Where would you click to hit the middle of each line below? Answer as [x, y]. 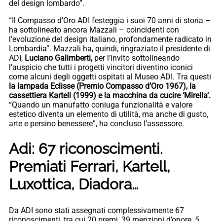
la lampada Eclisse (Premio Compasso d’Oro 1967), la [102, 86]
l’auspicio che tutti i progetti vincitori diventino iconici [101, 67]
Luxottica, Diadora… [74, 184]
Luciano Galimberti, [58, 58]
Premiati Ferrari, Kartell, [90, 167]
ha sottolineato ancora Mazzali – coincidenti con [94, 30]
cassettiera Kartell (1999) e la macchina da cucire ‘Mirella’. [110, 95]
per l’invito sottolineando [136, 58]
